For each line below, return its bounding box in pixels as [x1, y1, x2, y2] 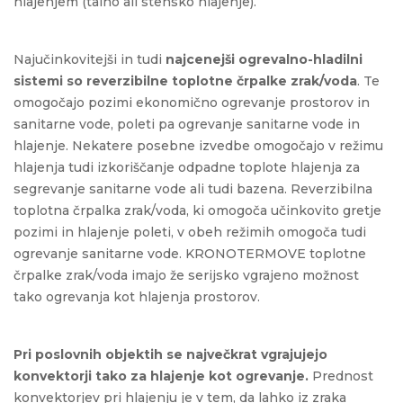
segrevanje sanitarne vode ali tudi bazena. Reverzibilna [13, 180, 372, 197]
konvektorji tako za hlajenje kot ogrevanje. [13, 367, 309, 384]
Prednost [309, 367, 373, 384]
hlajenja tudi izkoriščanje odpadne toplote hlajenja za [13, 158, 360, 175]
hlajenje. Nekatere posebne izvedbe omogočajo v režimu [13, 137, 383, 154]
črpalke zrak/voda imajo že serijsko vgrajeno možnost [13, 266, 359, 283]
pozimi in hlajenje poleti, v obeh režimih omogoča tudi [13, 223, 366, 240]
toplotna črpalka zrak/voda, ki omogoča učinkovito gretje [13, 201, 381, 219]
